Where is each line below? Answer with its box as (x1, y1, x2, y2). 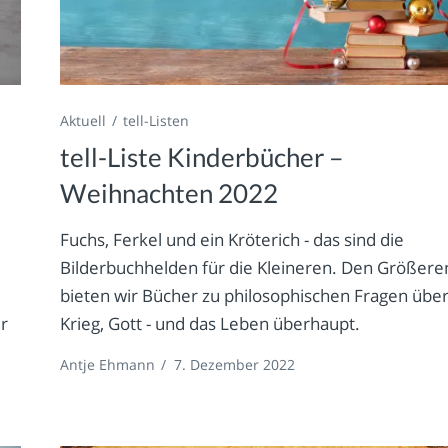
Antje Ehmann (60, 354, 156, 374)
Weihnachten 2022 (60, 176, 279, 209)
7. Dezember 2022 (174, 354, 296, 374)
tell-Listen (123, 110, 190, 130)
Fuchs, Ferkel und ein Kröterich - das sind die (60, 227, 405, 251)
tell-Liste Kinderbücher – (60, 140, 344, 173)
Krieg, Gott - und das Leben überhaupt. (60, 311, 361, 335)
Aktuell (60, 110, 107, 130)
